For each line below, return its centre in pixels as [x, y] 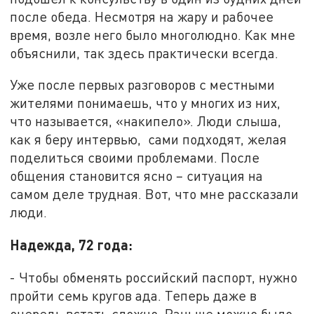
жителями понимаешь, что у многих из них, [145, 103]
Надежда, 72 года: [71, 244]
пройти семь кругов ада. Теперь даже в [134, 295]
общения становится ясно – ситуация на [137, 176]
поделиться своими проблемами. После [135, 158]
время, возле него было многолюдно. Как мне [153, 34]
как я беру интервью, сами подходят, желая [149, 139]
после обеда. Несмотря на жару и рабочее [142, 16]
